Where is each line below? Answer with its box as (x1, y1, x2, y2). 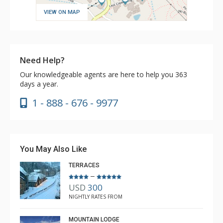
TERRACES (69, 161, 100, 169)
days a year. (20, 79, 58, 89)
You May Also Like (20, 144, 87, 154)
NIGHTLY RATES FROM (69, 193, 122, 201)
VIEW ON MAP (44, 8, 80, 15)
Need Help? (20, 54, 65, 66)
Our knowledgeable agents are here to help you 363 (20, 69, 187, 79)
